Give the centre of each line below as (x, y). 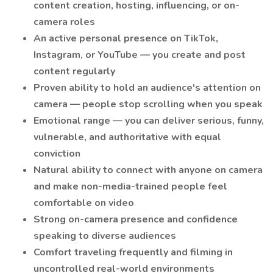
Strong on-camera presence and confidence (136, 219)
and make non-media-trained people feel (130, 186)
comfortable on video (84, 203)
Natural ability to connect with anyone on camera (148, 170)
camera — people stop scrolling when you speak (148, 104)
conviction (57, 154)
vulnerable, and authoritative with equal (127, 137)
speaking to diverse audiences (105, 236)
